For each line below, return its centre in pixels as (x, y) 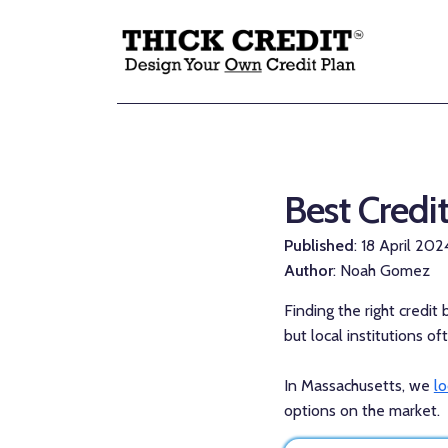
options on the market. (361, 410)
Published (318, 245)
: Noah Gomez (383, 270)
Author (308, 270)
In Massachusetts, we (358, 385)
